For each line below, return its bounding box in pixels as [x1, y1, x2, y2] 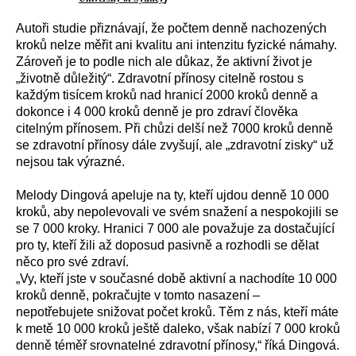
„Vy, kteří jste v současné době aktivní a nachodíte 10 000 [16, 272, 337, 285]
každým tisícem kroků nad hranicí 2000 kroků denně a [16, 88, 318, 102]
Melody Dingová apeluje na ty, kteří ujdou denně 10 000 [16, 188, 329, 202]
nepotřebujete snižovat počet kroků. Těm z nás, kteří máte [16, 305, 339, 319]
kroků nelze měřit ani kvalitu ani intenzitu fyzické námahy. [16, 38, 337, 52]
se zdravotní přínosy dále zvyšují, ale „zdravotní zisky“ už [16, 138, 334, 152]
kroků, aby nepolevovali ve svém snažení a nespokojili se [16, 205, 339, 219]
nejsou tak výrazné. [16, 155, 125, 168]
